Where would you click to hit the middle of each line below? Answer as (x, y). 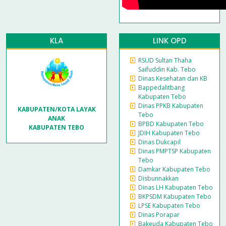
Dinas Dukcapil (159, 142)
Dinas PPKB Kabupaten (171, 106)
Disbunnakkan (158, 179)
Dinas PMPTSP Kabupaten (175, 151)
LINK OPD (169, 41)
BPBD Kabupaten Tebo (171, 124)
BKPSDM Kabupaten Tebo (175, 197)
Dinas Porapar (159, 215)
